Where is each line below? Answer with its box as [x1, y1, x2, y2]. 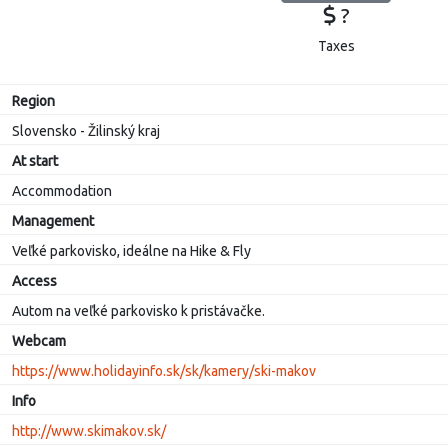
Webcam [12, 333, 66, 349]
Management [12, 213, 94, 229]
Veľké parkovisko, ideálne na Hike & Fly [12, 243, 254, 259]
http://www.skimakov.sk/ [12, 423, 166, 439]
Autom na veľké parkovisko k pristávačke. [12, 303, 268, 319]
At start [12, 153, 58, 169]
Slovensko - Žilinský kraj [12, 123, 160, 139]
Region [12, 93, 55, 109]
